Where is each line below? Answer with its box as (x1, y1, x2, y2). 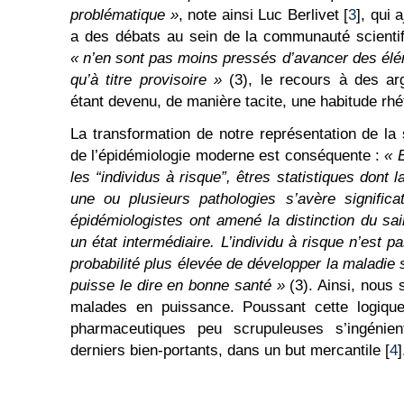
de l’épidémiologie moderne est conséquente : (70, 147, 385, 164)
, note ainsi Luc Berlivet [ (178, 6, 348, 23)
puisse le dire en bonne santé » (70, 277, 285, 294)
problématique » (70, 6, 179, 23)
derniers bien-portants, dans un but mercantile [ (70, 342, 390, 359)
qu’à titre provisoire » (70, 71, 223, 88)
